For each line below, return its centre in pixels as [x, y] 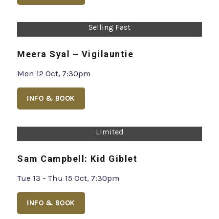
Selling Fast [109, 145]
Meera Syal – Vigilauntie [75, 172]
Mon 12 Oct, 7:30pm [54, 191]
